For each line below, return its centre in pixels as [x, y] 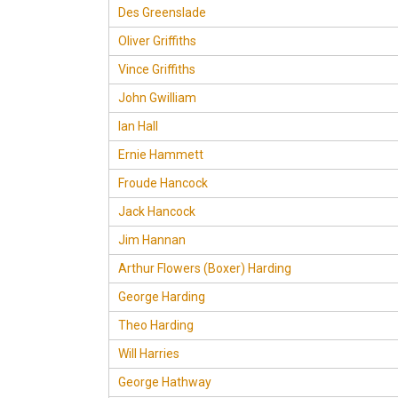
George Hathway [165, 382]
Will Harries [149, 354]
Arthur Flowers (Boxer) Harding [205, 268]
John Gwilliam [157, 98]
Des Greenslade [162, 12]
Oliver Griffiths [157, 41]
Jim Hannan [152, 240]
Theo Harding [156, 325]
